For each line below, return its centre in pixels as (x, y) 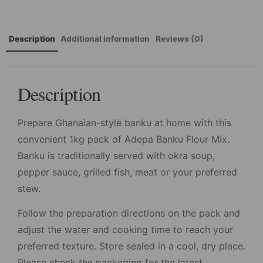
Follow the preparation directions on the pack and (129, 213)
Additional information (105, 38)
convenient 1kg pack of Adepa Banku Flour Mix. (124, 139)
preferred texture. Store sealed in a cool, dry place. (131, 246)
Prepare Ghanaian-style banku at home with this (124, 122)
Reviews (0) (179, 38)
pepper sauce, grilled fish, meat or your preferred (127, 172)
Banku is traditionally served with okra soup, (116, 155)
